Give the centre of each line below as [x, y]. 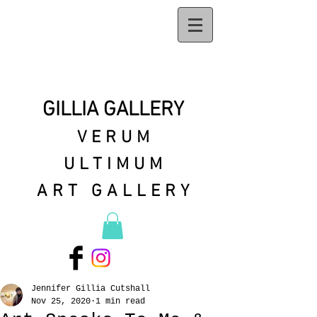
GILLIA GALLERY [116, 110]
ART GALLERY [116, 192]
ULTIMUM [116, 165]
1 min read [120, 302]
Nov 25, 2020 [61, 302]
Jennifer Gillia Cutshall [91, 289]
